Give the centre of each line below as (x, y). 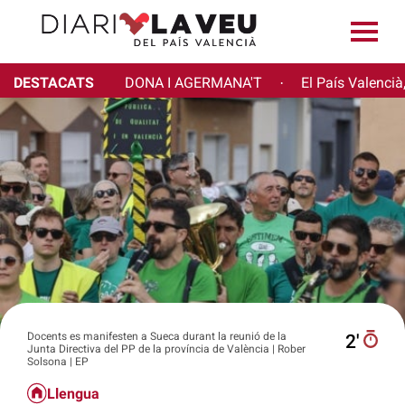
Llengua (74, 394)
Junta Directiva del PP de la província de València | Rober (166, 348)
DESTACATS (54, 83)
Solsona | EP (58, 361)
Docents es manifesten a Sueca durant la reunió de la (157, 336)
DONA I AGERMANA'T (193, 83)
